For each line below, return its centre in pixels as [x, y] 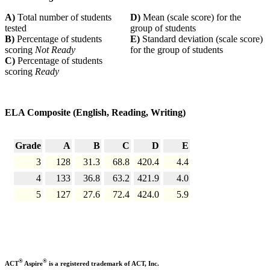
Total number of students [64, 17]
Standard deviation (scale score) [201, 39]
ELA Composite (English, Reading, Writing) [95, 112]
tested [16, 28]
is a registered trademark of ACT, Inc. [103, 263]
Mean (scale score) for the [192, 17]
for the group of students [178, 49]
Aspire [33, 263]
